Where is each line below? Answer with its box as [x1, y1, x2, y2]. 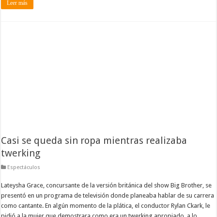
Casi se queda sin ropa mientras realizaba [1, 134, 187, 146]
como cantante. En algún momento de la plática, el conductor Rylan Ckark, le [1, 201, 211, 209]
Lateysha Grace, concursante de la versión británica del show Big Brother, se [1, 181, 212, 189]
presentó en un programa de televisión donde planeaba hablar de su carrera [1, 191, 215, 199]
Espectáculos [7, 164, 41, 170]
